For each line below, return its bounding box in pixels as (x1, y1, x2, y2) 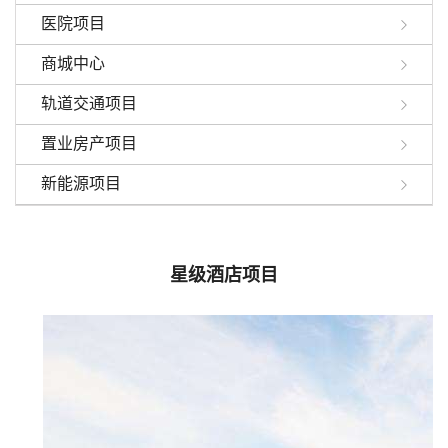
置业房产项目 (41, 135, 137, 153)
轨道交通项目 (41, 95, 137, 113)
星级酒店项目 (170, 264, 278, 285)
